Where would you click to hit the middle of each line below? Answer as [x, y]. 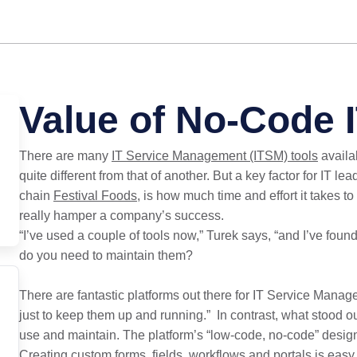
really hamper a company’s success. [121, 216]
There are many [65, 156]
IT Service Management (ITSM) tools [214, 156]
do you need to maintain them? [106, 255]
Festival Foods [95, 196]
